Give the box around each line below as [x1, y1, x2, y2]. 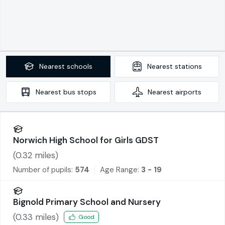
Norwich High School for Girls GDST [13, 134, 159, 146]
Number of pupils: [13, 164, 73, 175]
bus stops [63, 87, 96, 96]
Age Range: [100, 164, 141, 175]
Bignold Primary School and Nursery [13, 196, 161, 207]
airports [175, 87, 201, 96]
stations [174, 61, 202, 71]
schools [67, 61, 92, 71]
